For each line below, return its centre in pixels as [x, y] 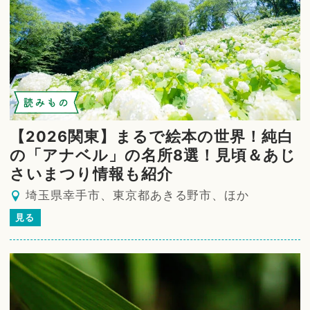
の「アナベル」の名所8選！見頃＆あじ [153, 155]
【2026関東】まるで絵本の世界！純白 [152, 136]
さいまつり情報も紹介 [91, 173]
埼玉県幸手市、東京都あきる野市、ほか [138, 195]
